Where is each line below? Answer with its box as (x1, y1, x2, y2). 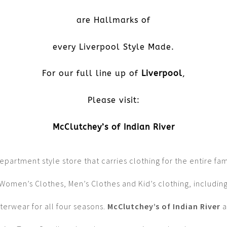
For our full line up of (42, 68, 141, 79)
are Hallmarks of (77, 15, 150, 25)
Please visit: (87, 95, 140, 105)
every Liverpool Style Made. (53, 42, 174, 52)
